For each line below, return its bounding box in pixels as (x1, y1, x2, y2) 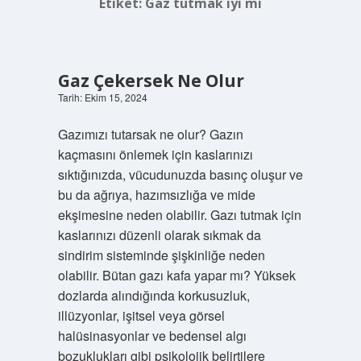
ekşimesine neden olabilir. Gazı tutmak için (57, 205, 301, 224)
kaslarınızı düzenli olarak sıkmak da (57, 226, 261, 244)
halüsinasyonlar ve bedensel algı (57, 326, 247, 345)
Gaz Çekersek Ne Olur (57, 69, 244, 92)
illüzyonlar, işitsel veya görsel (57, 306, 225, 325)
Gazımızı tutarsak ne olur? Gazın (57, 125, 243, 143)
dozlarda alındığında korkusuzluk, (57, 286, 250, 305)
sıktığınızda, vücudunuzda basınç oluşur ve (57, 165, 303, 184)
